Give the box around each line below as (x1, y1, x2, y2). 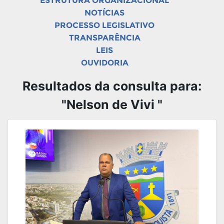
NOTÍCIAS (84, 8, 124, 17)
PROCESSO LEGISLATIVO (54, 20, 154, 30)
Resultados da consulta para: (22, 78, 201, 93)
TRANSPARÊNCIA (68, 33, 140, 42)
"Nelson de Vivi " (61, 97, 162, 112)
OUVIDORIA (80, 58, 128, 67)
